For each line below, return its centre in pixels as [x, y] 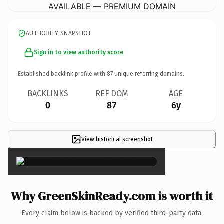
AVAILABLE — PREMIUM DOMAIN [112, 6]
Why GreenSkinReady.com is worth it [112, 196]
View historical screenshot [117, 139]
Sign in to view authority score [79, 52]
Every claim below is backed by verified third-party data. [112, 213]
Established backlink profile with [62, 74]
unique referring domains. [149, 74]
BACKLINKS [48, 93]
